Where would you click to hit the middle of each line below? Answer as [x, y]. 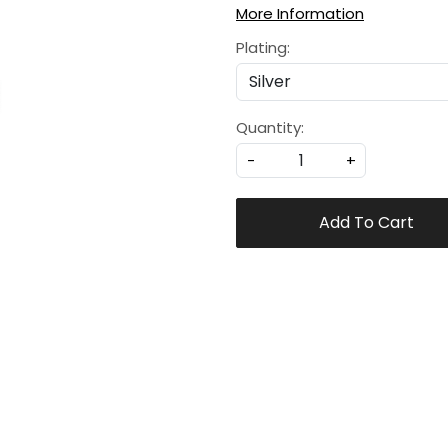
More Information [300, 14]
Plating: [263, 48]
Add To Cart [366, 223]
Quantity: [270, 128]
